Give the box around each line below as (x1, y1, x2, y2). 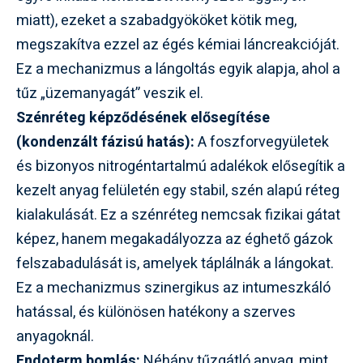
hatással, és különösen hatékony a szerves (16, 301, 296, 323)
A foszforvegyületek (194, 130, 329, 153)
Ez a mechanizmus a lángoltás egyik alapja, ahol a (16, 58, 340, 80)
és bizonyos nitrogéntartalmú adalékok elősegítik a (16, 155, 345, 177)
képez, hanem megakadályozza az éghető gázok (16, 228, 333, 250)
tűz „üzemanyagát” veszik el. (16, 82, 203, 105)
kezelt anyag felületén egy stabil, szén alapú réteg (16, 179, 340, 202)
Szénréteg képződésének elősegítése (16, 106, 270, 129)
